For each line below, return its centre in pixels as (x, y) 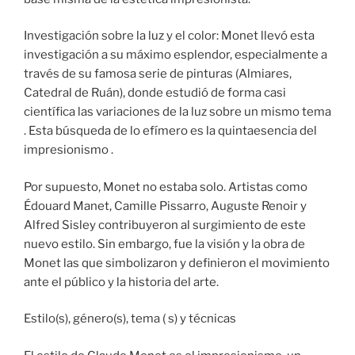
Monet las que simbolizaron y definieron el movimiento (177, 263)
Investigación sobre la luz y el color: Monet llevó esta (169, 36)
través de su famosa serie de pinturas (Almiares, (158, 74)
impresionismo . (69, 150)
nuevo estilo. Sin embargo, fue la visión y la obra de (164, 244)
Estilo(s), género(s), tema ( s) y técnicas (130, 319)
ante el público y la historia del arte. (121, 282)
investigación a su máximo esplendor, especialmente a (176, 55)
